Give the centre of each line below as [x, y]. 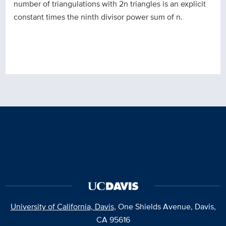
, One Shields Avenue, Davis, [165, 206]
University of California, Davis [62, 206]
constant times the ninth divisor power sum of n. [98, 17]
